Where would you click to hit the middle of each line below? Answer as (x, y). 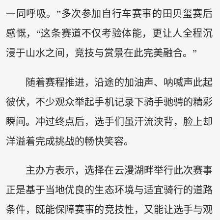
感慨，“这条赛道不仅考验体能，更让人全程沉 (109, 34)
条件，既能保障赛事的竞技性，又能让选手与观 (109, 210)
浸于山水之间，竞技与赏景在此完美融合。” (101, 53)
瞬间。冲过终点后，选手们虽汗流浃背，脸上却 (109, 122)
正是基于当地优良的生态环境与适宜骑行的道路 (109, 190)
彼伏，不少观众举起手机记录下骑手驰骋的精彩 (109, 102)
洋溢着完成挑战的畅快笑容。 (69, 141)
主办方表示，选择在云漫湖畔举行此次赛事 (119, 171)
